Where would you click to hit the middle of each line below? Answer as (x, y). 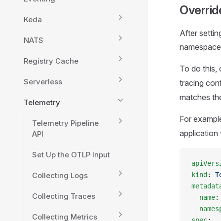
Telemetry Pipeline (65, 123)
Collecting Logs (60, 175)
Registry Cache (51, 61)
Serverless (43, 82)
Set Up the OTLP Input (71, 155)
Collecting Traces (64, 196)
